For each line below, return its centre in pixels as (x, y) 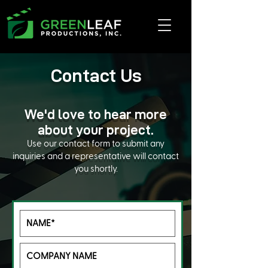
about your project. (96, 130)
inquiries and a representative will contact (96, 156)
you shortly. (96, 169)
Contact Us (96, 76)
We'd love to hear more (96, 114)
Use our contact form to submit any (96, 144)
